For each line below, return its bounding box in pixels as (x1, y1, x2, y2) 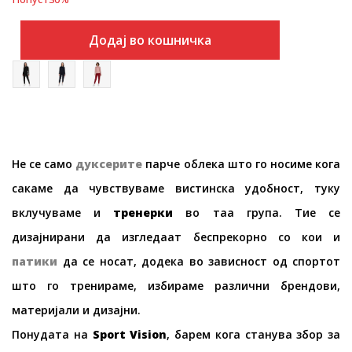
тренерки (113, 205, 174, 220)
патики (12, 254, 57, 269)
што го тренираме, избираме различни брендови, (12, 278, 340, 293)
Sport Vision (92, 327, 167, 342)
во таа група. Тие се (173, 205, 341, 220)
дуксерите (75, 156, 143, 171)
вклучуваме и (12, 205, 114, 220)
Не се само (12, 156, 76, 171)
